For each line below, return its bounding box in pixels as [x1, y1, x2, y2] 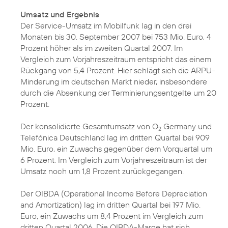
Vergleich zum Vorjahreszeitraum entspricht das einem [20, 54, 211, 64]
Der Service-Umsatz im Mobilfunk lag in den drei [20, 20, 191, 31]
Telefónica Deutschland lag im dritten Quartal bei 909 [20, 132, 210, 142]
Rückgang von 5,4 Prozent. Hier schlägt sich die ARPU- [20, 65, 215, 75]
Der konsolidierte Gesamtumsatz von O [20, 121, 158, 131]
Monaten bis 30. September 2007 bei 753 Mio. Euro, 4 [20, 32, 211, 42]
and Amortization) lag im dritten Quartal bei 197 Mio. [20, 199, 201, 210]
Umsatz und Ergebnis [20, 9, 99, 19]
